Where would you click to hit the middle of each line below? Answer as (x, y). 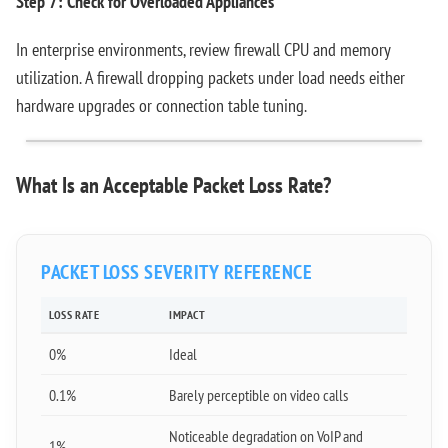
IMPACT (187, 314)
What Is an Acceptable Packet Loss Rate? (173, 185)
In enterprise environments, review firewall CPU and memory (203, 49)
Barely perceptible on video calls (258, 395)
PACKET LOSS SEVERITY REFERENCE (176, 272)
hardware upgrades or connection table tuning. (161, 105)
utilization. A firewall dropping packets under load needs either (210, 77)
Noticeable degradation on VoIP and (266, 436)
